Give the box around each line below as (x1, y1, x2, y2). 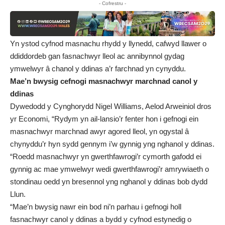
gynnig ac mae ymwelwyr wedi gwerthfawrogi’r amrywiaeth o (10, 165, 209, 174)
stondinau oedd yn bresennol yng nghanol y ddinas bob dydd (10, 177, 207, 186)
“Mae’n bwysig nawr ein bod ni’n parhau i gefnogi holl (10, 202, 181, 211)
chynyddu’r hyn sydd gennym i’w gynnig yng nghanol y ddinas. (10, 140, 214, 149)
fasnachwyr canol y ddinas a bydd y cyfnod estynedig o (10, 215, 191, 224)
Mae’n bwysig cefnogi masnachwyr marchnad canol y (10, 77, 197, 86)
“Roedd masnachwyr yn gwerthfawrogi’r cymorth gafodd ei (10, 152, 201, 161)
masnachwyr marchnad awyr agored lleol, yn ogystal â (10, 127, 189, 136)
